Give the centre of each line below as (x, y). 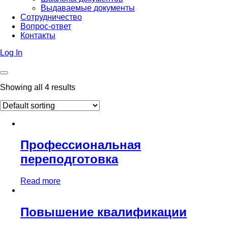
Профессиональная (81, 145)
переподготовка (69, 159)
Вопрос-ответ (46, 26)
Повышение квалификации (104, 212)
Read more (40, 181)
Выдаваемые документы (88, 8)
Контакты (38, 35)
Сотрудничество (51, 17)
